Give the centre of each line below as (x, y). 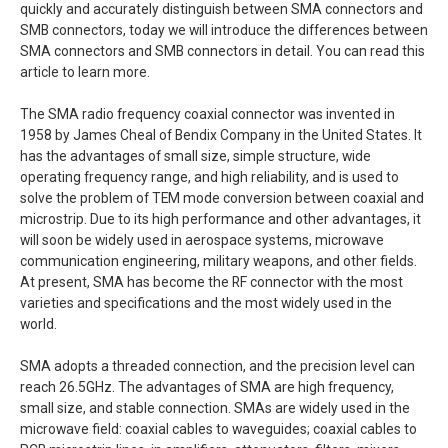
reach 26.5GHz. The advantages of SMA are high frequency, (207, 387)
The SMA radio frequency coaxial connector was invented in (207, 114)
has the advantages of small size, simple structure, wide (195, 156)
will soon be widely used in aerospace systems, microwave (202, 240)
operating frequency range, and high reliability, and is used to (209, 177)
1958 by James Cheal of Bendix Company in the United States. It (221, 135)
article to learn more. (85, 72)
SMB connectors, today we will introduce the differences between (224, 30)
